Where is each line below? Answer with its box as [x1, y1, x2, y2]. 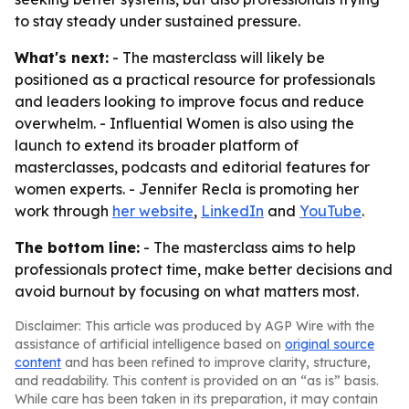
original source [285, 336, 374, 352]
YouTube [299, 202, 362, 220]
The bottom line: [15, 238, 140, 257]
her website [112, 202, 194, 220]
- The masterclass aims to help [140, 238, 356, 257]
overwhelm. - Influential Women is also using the [15, 114, 354, 132]
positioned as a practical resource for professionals [15, 70, 375, 89]
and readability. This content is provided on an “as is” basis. [15, 372, 379, 389]
